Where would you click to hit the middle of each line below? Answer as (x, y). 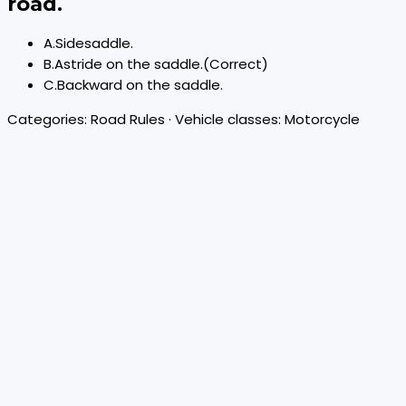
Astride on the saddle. (129, 64)
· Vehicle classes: (225, 120)
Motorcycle (322, 120)
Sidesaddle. (94, 43)
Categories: (49, 120)
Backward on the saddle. (140, 85)
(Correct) (236, 64)
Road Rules (128, 120)
